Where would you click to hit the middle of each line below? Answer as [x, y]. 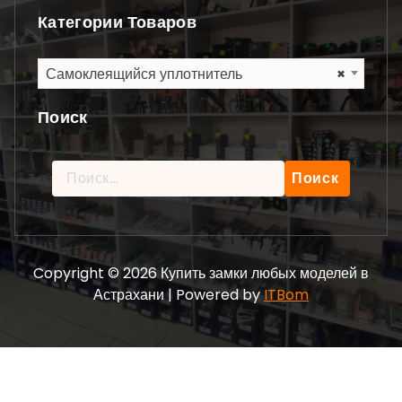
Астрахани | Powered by [179, 294]
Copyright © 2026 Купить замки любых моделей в [201, 273]
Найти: [73, 170]
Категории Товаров [117, 22]
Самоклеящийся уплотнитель [144, 74]
